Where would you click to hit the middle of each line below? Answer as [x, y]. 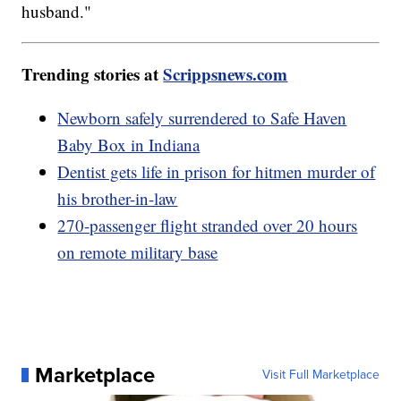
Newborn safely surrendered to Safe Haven [202, 117]
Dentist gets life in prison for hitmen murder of [217, 171]
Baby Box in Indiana [129, 144]
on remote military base [138, 252]
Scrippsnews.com [226, 73]
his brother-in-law [118, 198]
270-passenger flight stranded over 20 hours [208, 225]
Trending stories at [93, 73]
